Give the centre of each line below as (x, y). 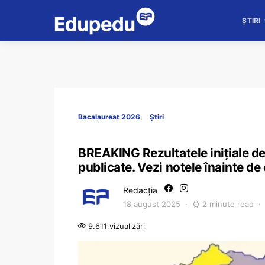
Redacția (140, 190)
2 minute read (228, 204)
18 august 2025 (152, 204)
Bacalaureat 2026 (109, 117)
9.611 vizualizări (115, 226)
